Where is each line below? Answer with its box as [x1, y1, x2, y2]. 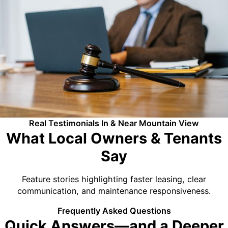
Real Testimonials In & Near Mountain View [29, 118, 199, 129]
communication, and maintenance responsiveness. [17, 185, 211, 196]
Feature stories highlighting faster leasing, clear [22, 174, 206, 184]
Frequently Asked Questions [57, 205, 171, 216]
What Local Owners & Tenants [6, 129, 222, 148]
